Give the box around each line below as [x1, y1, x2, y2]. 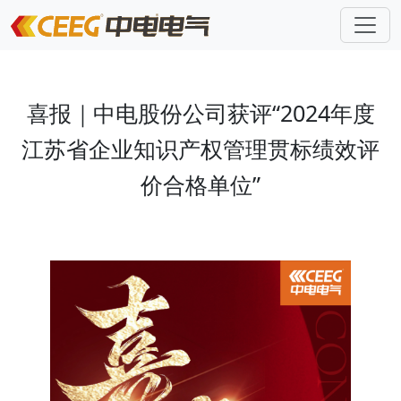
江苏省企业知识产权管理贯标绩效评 [21, 133, 380, 164]
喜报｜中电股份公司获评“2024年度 [26, 98, 375, 128]
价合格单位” [141, 169, 260, 200]
